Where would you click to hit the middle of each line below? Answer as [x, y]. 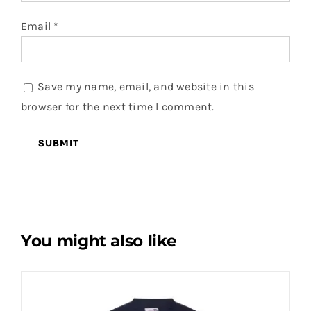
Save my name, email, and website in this [146, 87]
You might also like [99, 241]
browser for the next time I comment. [117, 107]
